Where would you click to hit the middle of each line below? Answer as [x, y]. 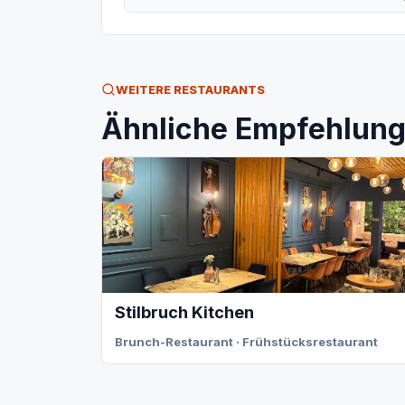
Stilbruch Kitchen [184, 313]
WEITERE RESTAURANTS [190, 90]
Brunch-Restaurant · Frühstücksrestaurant [246, 342]
